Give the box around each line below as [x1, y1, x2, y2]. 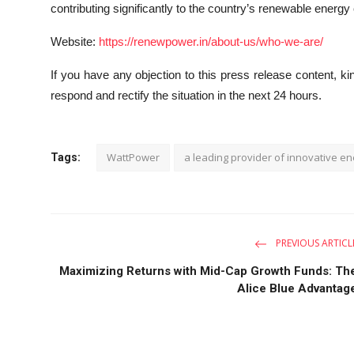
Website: [51, 35, 99, 48]
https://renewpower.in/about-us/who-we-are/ [99, 35, 323, 48]
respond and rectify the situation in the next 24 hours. [51, 88, 322, 102]
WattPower [107, 150, 160, 164]
